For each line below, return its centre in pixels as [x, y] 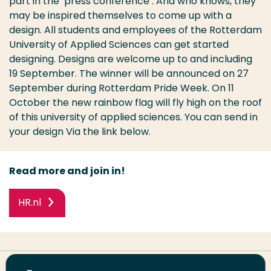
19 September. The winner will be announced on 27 [129, 73]
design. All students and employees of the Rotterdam [135, 30]
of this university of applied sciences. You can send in [133, 117]
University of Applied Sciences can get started [119, 44]
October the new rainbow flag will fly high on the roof [135, 103]
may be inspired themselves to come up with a [120, 15]
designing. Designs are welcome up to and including [131, 59]
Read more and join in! [67, 171]
